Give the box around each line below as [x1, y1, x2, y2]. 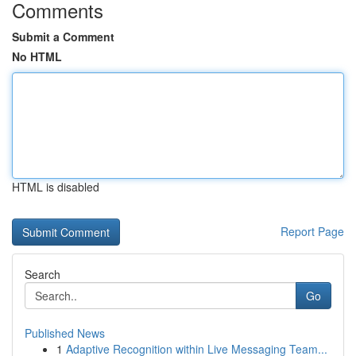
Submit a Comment [12, 29, 114, 44]
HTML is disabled [12, 179, 99, 195]
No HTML [12, 48, 62, 64]
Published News [25, 325, 105, 341]
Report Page [281, 223, 344, 239]
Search [25, 266, 60, 282]
